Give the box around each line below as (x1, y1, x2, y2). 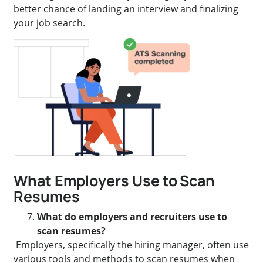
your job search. (14, 16, 86, 30)
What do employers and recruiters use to (37, 210, 228, 224)
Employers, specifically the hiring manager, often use (14, 238, 249, 252)
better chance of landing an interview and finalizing (14, 2, 239, 16)
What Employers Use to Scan (14, 170, 215, 191)
